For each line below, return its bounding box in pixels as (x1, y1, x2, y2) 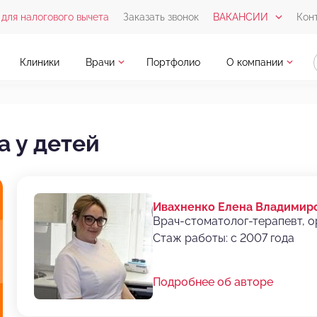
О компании (226, 57, 284, 69)
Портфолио (146, 57, 201, 69)
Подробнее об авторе (153, 275, 273, 289)
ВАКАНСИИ (213, 11, 268, 23)
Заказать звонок (123, 11, 199, 23)
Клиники (19, 57, 59, 69)
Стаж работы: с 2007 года (153, 231, 294, 246)
